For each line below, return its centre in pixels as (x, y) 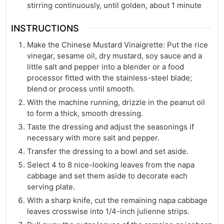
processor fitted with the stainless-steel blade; (110, 78)
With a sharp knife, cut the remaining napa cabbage (117, 200)
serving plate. (51, 187)
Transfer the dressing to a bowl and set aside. (108, 151)
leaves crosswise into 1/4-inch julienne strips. (108, 211)
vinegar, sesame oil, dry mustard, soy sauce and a (115, 56)
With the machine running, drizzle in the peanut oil (116, 102)
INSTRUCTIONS (45, 28)
